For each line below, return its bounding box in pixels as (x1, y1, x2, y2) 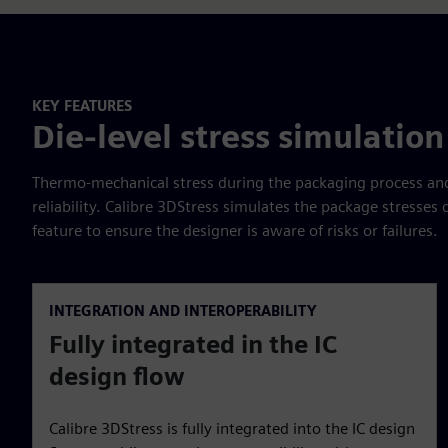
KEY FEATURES (32, 96, 132, 114)
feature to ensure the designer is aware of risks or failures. (32, 221, 442, 241)
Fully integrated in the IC (49, 330, 337, 360)
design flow (49, 362, 185, 392)
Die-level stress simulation (32, 117, 444, 157)
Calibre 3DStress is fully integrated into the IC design (49, 419, 415, 439)
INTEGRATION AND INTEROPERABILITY (49, 302, 317, 320)
